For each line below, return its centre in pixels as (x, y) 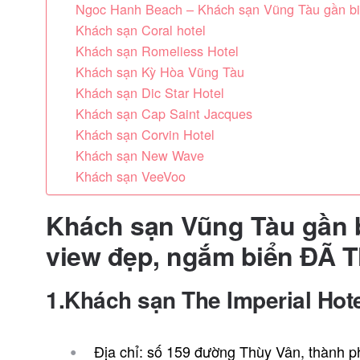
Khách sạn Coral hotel (140, 30)
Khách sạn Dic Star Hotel (149, 92)
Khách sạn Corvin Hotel (145, 134)
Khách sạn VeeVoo (130, 176)
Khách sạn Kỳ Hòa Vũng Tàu (160, 72)
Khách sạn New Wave (139, 155)
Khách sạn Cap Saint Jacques (164, 113)
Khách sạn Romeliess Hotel (157, 51)
